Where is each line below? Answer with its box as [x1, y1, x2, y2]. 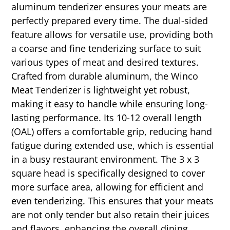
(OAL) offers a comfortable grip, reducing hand [11, 125, 213, 138]
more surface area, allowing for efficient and [11, 181, 204, 194]
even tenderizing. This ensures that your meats [11, 195, 214, 207]
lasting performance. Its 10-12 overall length [11, 111, 202, 124]
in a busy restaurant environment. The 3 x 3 [11, 153, 200, 166]
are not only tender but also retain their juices [11, 208, 210, 221]
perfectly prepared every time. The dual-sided [11, 14, 208, 27]
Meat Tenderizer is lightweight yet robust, [11, 84, 190, 97]
